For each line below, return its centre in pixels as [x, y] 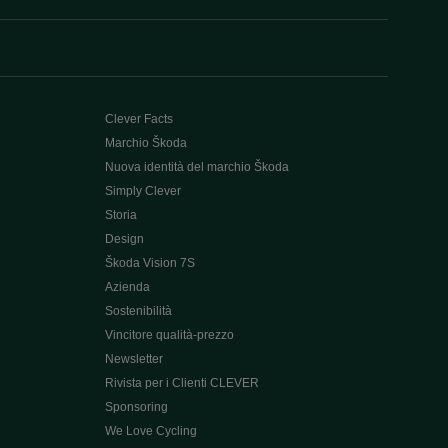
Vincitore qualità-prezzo [169, 335]
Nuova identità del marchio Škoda [196, 167]
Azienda [127, 287]
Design [124, 239]
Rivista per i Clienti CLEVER [181, 383]
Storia [120, 215]
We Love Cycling [150, 431]
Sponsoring [136, 407]
